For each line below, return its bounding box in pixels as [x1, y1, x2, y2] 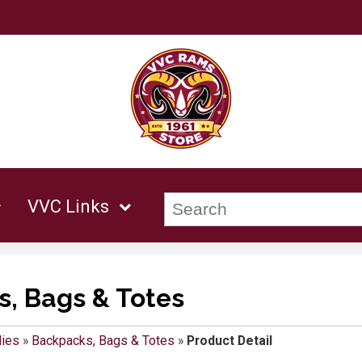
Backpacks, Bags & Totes [31, 333, 175, 349]
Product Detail [186, 333, 272, 349]
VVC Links [27, 196, 110, 217]
